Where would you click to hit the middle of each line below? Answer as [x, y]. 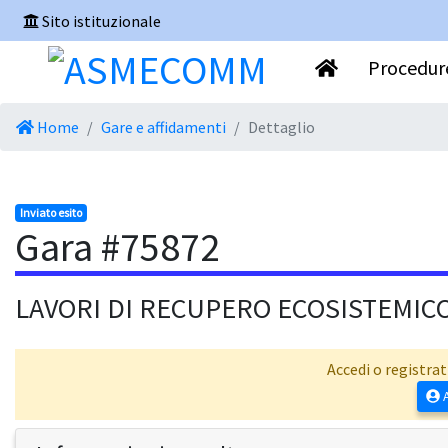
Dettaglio [281, 127]
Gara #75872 [117, 247]
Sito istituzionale [101, 20]
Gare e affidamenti [163, 127]
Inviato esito [50, 213]
